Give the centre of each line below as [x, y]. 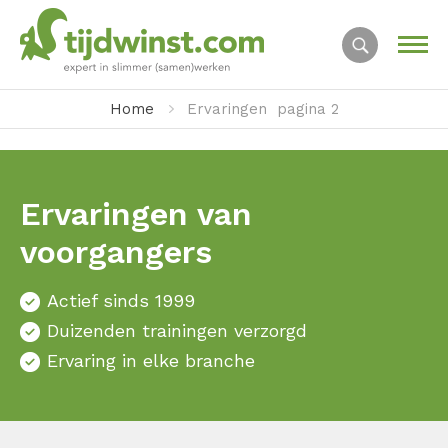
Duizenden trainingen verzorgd [177, 330]
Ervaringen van [136, 214]
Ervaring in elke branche [151, 360]
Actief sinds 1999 [121, 300]
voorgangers [116, 252]
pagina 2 [307, 109]
